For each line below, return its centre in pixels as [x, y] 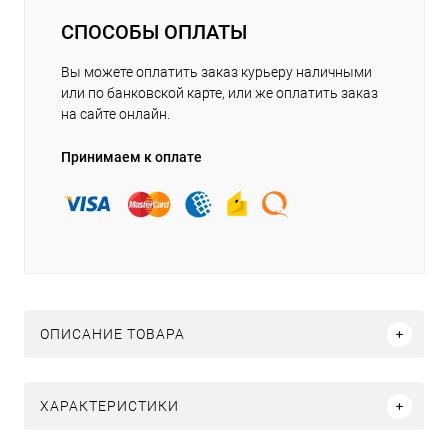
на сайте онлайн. [115, 114]
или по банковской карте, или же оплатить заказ [219, 93]
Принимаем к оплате [131, 157]
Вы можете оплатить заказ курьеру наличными [216, 72]
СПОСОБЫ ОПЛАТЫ [154, 32]
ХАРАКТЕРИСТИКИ [109, 406]
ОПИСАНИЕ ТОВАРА [112, 334]
